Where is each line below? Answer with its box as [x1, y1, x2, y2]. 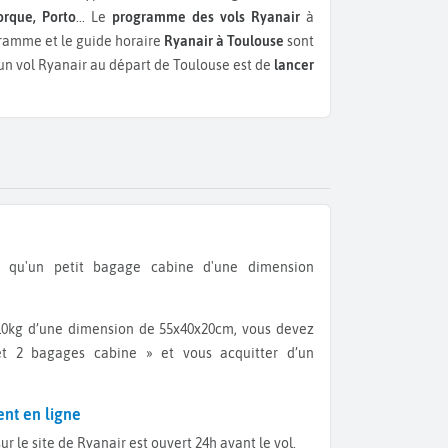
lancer [274, 57, 314, 74]
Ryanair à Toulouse [163, 33, 284, 50]
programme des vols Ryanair [112, 9, 301, 26]
